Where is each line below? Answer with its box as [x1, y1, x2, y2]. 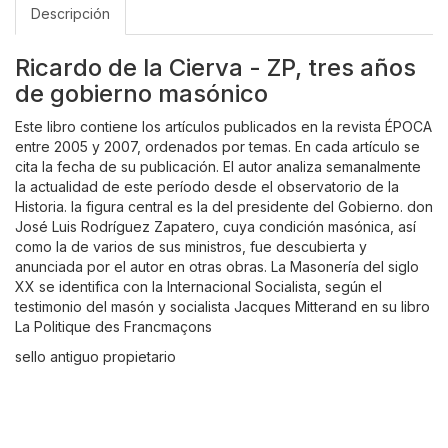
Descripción [31, 5, 110, 23]
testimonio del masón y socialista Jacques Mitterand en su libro [15, 298, 430, 316]
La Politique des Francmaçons [15, 318, 212, 336]
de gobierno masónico [15, 79, 268, 109]
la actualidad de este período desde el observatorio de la [15, 178, 399, 196]
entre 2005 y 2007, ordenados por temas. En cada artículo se [15, 138, 420, 156]
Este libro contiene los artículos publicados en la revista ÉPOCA [15, 118, 432, 136]
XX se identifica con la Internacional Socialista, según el [15, 278, 382, 296]
